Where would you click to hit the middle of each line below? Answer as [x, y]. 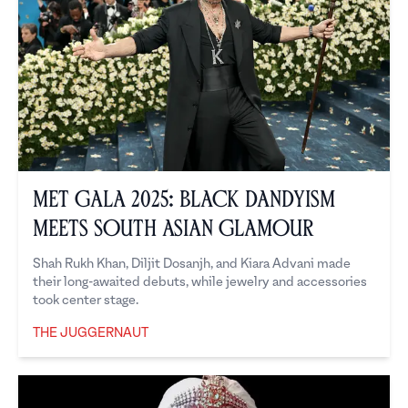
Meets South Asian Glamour [173, 229]
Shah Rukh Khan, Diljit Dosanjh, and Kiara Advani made [192, 264]
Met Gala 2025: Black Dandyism [184, 200]
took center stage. [86, 301]
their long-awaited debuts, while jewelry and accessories [200, 282]
